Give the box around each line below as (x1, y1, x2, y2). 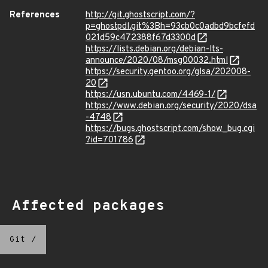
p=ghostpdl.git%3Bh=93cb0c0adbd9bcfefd (86, 21, 255, 32)
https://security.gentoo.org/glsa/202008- (86, 66, 251, 78)
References (10, 10, 60, 21)
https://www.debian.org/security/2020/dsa (86, 100, 257, 112)
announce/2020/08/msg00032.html (86, 55, 228, 66)
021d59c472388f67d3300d (86, 32, 196, 44)
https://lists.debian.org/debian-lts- (86, 44, 223, 55)
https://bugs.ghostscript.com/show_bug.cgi (86, 123, 255, 135)
